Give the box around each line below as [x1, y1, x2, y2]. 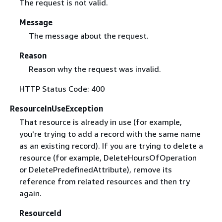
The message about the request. [28, 30, 149, 41]
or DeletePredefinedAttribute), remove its [19, 165, 172, 174]
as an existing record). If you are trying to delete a [19, 141, 203, 151]
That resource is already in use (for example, [19, 117, 182, 127]
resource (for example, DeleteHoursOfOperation [19, 153, 197, 163]
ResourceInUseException [10, 103, 103, 113]
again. [19, 188, 42, 198]
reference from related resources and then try [19, 176, 190, 186]
